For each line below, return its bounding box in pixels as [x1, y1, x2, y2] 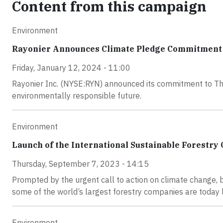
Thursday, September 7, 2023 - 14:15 [12, 158, 149, 169]
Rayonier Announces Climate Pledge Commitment [12, 43, 222, 54]
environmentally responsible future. [12, 90, 141, 101]
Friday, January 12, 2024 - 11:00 [12, 62, 130, 73]
